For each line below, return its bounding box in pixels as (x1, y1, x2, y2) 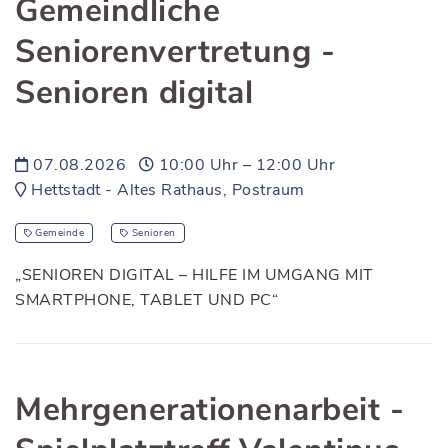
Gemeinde (35, 225, 85, 240)
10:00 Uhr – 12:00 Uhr (154, 153, 335, 176)
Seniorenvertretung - (15, 29, 335, 73)
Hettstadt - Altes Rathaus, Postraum (26, 178, 305, 201)
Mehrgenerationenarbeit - (15, 387, 404, 431)
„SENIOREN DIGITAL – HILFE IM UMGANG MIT (15, 263, 374, 286)
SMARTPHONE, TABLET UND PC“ (15, 288, 278, 311)
